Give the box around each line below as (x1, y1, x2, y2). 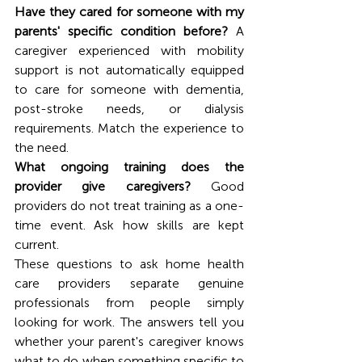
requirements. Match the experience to (15, 120, 244, 136)
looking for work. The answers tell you (15, 314, 244, 330)
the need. (15, 139, 69, 155)
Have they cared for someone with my (15, 3, 244, 19)
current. (15, 236, 59, 252)
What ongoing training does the (15, 158, 244, 175)
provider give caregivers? (15, 178, 191, 194)
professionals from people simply (15, 294, 244, 310)
